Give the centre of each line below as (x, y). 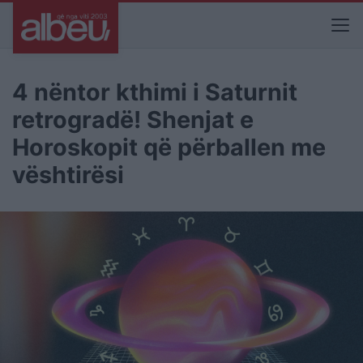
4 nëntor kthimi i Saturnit (155, 92)
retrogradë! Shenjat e (133, 120)
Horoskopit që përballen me (169, 147)
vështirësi (68, 175)
